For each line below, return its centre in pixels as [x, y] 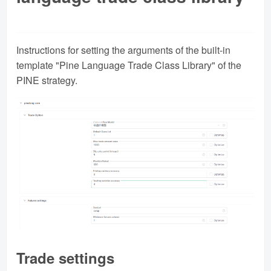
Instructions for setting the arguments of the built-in [123, 50]
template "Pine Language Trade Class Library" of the [129, 65]
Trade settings [65, 257]
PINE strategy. [47, 80]
